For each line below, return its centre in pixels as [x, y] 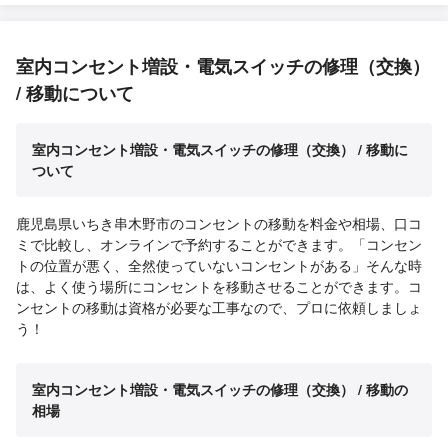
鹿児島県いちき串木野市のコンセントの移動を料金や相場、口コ [219, 223]
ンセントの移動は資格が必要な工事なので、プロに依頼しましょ [219, 307]
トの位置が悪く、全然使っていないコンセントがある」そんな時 [219, 265]
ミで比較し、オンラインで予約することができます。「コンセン [219, 244]
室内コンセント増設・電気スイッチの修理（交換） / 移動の [220, 389]
